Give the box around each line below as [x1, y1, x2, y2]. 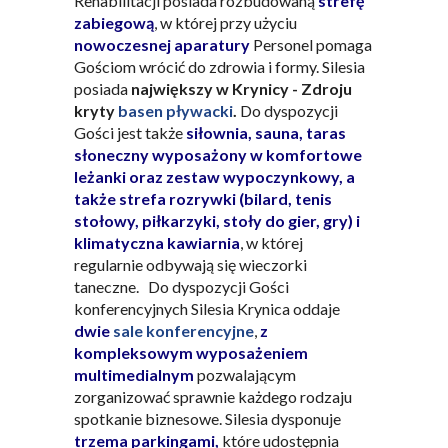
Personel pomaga [250, 35, 372, 54]
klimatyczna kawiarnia [74, 233, 240, 252]
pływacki [163, 101, 233, 120]
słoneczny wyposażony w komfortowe [74, 145, 362, 164]
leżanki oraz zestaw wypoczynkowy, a [74, 167, 355, 186]
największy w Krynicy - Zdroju [131, 79, 352, 98]
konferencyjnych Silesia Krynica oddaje [74, 299, 340, 318]
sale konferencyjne [113, 321, 254, 340]
